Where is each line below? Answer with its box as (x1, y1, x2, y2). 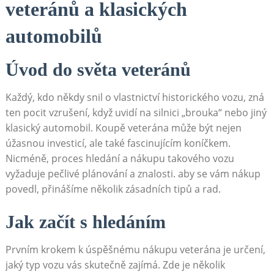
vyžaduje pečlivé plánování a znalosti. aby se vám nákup (5, 166, 261, 180)
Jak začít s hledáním (5, 211, 166, 232)
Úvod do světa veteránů (5, 59, 191, 80)
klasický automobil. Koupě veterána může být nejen (5, 120, 242, 135)
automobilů (5, 24, 102, 47)
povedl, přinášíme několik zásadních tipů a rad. (5, 182, 221, 196)
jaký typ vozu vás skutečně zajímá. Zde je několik (5, 257, 225, 272)
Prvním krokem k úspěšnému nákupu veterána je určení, (5, 242, 265, 256)
